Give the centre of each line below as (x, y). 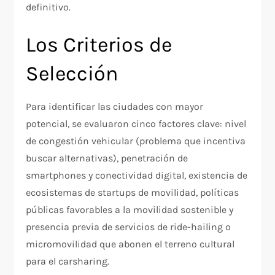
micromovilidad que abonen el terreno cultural (130, 244)
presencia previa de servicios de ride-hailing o (129, 227)
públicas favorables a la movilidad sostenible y (130, 210)
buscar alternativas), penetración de (107, 158)
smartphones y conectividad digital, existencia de (137, 176)
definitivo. (48, 7)
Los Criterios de (99, 45)
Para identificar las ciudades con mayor (115, 107)
